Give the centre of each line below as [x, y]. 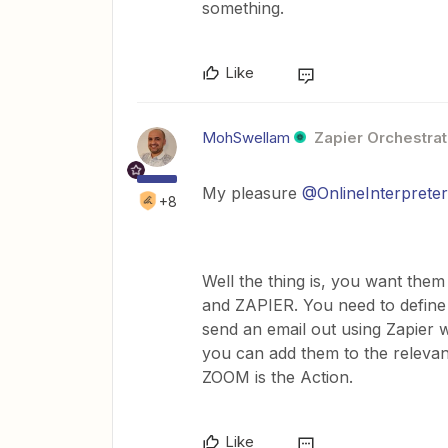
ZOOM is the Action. [280, 377]
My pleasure [252, 193]
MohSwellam [246, 137]
